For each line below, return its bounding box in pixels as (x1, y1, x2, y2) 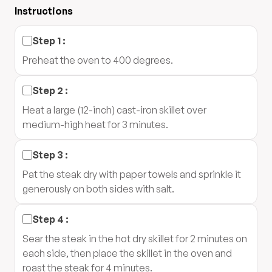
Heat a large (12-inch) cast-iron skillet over (22, 104, 206, 116)
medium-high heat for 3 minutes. (22, 118, 168, 131)
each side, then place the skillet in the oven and (22, 247, 232, 259)
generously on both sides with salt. (22, 183, 174, 195)
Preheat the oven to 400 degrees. (22, 54, 173, 66)
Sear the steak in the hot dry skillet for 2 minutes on (22, 233, 247, 245)
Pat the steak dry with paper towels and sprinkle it (22, 168, 241, 180)
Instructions (15, 5, 73, 17)
